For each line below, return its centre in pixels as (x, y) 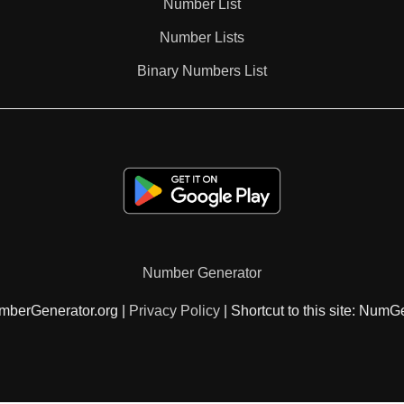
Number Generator (202, 273)
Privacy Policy (174, 311)
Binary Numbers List (202, 71)
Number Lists (202, 37)
